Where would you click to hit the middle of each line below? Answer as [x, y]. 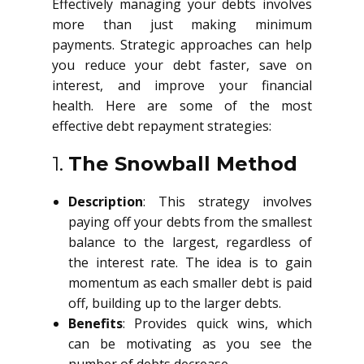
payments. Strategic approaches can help [182, 45]
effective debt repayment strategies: [162, 126]
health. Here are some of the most [182, 106]
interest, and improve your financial [182, 85]
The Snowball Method [183, 164]
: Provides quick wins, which [217, 323]
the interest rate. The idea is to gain [190, 262]
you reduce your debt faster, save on [182, 65]
